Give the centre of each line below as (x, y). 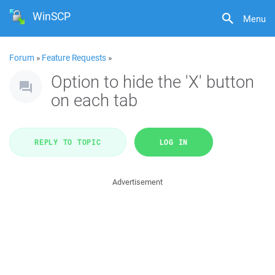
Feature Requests (74, 58)
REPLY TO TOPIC (68, 142)
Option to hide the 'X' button (153, 81)
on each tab (94, 100)
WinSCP (52, 16)
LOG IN (173, 142)
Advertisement (137, 182)
